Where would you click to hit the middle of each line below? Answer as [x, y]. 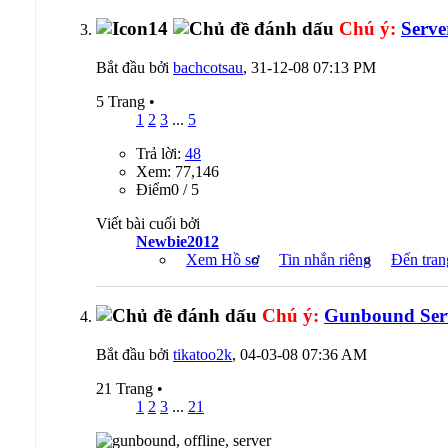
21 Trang [126, 389]
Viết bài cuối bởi [148, 223]
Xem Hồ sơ [222, 259]
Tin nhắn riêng [325, 259]
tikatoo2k [202, 355]
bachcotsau [208, 67]
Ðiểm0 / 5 [167, 189]
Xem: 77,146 [177, 171]
